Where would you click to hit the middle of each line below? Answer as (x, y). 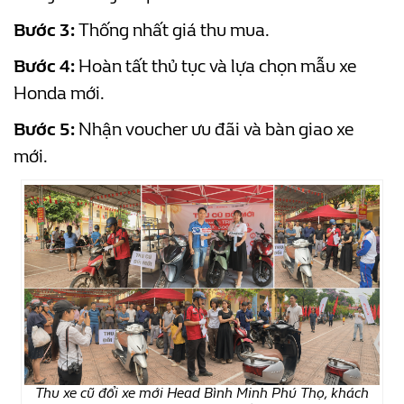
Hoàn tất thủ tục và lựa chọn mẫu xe (216, 67)
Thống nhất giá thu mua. (172, 31)
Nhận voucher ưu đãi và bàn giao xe (214, 130)
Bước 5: (44, 130)
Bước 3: (44, 31)
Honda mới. (59, 94)
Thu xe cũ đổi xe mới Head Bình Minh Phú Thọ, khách (202, 392)
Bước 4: (44, 67)
